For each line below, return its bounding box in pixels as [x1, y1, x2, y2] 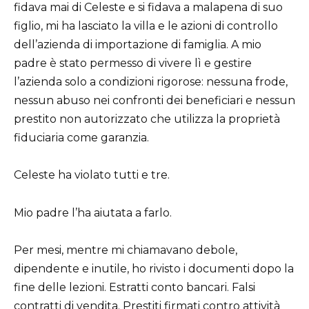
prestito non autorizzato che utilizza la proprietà [14, 112, 280, 126]
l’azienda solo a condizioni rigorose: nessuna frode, [14, 75, 288, 89]
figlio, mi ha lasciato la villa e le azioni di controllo [14, 19, 278, 33]
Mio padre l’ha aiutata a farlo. [14, 206, 172, 219]
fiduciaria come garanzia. [14, 131, 149, 145]
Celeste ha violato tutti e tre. [14, 168, 170, 182]
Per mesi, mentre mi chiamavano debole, [14, 243, 237, 257]
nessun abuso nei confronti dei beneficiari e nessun [14, 94, 295, 108]
